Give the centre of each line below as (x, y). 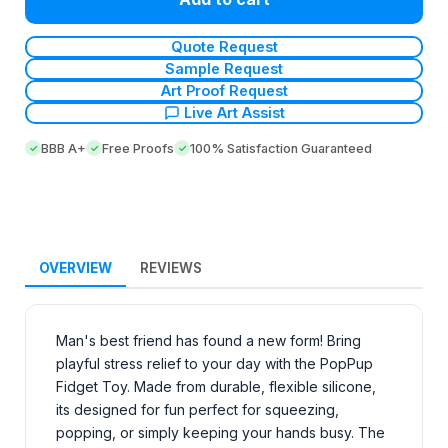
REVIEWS (171, 267)
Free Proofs (138, 148)
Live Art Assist (234, 113)
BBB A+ (63, 148)
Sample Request (224, 69)
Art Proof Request (224, 91)
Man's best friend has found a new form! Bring (208, 340)
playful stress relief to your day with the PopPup (214, 363)
